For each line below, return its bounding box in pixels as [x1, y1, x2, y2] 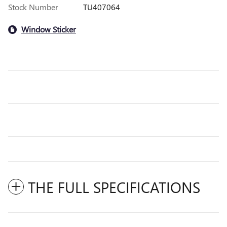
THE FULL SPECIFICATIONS [28, 176, 200, 197]
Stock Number [8, 1, 58, 12]
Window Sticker [21, 24, 76, 35]
